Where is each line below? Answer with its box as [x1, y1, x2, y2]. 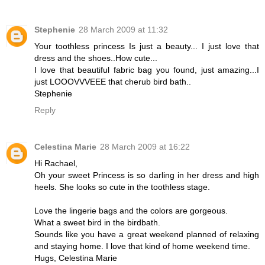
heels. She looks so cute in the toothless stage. [34, 182, 210, 192]
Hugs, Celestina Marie [34, 253, 117, 263]
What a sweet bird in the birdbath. [34, 218, 160, 228]
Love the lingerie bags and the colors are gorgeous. [34, 206, 228, 216]
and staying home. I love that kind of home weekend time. [34, 241, 250, 251]
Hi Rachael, [34, 159, 77, 169]
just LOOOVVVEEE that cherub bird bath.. [34, 77, 191, 87]
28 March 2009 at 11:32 [79, 25, 168, 35]
